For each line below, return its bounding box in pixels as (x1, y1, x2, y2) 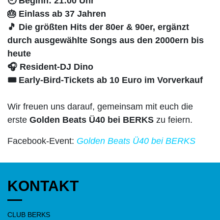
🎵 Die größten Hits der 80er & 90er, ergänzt (7, 22, 189, 32)
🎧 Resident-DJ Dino (7, 62, 93, 72)
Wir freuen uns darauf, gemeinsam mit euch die (7, 102, 193, 111)
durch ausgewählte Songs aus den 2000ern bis (7, 35, 204, 45)
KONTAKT (7, 178, 79, 194)
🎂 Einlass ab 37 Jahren (7, 9, 106, 19)
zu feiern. (154, 115, 192, 125)
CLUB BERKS (7, 211, 50, 219)
